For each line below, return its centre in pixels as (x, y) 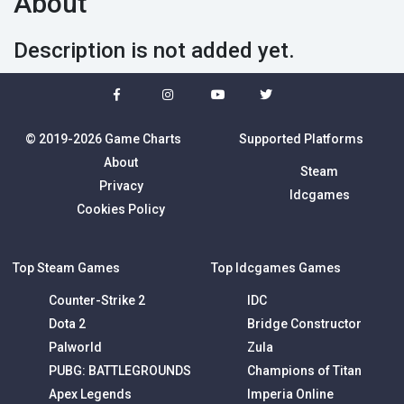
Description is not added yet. (154, 50)
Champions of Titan (304, 371)
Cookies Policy (121, 209)
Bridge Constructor (304, 324)
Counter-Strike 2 (97, 300)
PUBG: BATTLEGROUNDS (120, 371)
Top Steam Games (66, 268)
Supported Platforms (301, 139)
